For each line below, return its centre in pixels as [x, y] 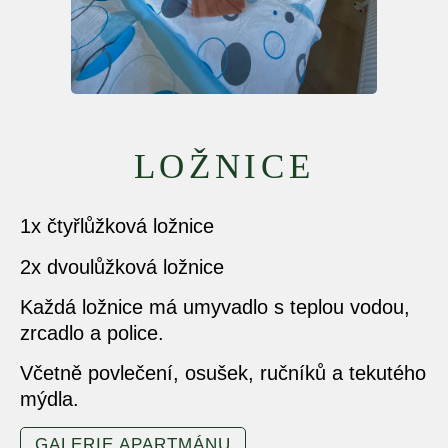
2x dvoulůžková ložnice [122, 266]
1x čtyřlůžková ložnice [117, 226]
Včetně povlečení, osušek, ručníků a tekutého [223, 373]
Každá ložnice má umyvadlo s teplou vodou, [215, 307]
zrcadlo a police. [92, 333]
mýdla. [49, 399]
